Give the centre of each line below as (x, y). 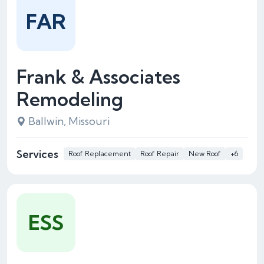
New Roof (205, 154)
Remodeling (70, 99)
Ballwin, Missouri (69, 121)
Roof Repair (160, 154)
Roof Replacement (100, 154)
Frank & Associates (98, 77)
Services (37, 154)
